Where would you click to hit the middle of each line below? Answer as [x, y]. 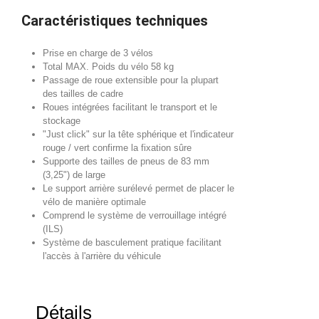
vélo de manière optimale [94, 202]
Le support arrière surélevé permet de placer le [138, 188]
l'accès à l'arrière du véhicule [102, 256]
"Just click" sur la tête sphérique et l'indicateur [138, 134]
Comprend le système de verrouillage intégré [135, 215]
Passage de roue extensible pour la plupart [131, 80]
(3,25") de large [74, 174]
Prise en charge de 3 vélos [98, 53]
